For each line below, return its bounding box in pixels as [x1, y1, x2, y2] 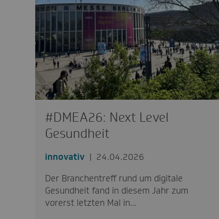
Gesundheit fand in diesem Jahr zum [44, 185, 188, 197]
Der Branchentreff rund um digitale [44, 173, 183, 184]
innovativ [44, 151, 85, 163]
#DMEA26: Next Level [44, 109, 169, 126]
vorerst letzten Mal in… [44, 197, 136, 209]
